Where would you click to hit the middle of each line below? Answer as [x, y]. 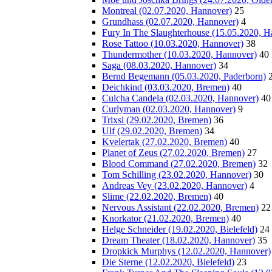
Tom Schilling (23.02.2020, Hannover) [177, 175]
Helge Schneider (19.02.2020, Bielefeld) [180, 229]
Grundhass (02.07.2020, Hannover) [170, 22]
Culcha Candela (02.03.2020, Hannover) [180, 98]
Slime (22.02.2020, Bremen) [157, 196]
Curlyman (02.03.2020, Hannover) [169, 109]
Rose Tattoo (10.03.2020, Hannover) [173, 43]
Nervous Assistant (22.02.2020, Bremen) [180, 207]
